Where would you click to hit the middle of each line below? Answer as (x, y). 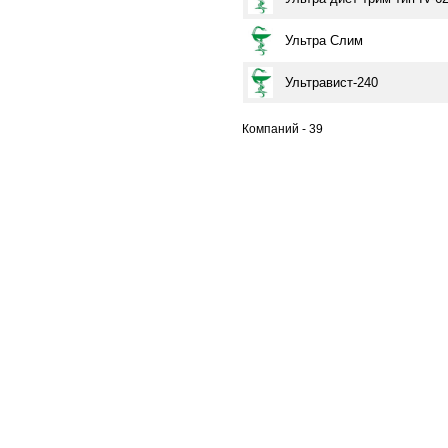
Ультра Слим (324, 40)
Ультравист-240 (331, 82)
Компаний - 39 (282, 129)
